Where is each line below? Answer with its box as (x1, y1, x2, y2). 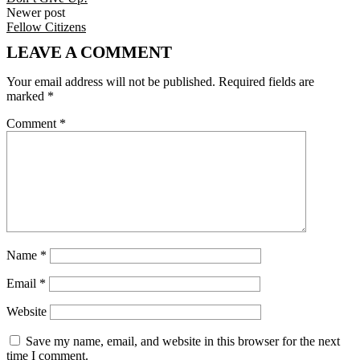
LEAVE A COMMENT (6, 43, 172, 62)
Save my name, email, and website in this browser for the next (26, 334, 340, 349)
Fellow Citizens (6, 20, 86, 35)
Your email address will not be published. (6, 75, 215, 89)
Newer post (6, 6, 65, 20)
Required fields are (219, 75, 314, 89)
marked (6, 89, 47, 104)
